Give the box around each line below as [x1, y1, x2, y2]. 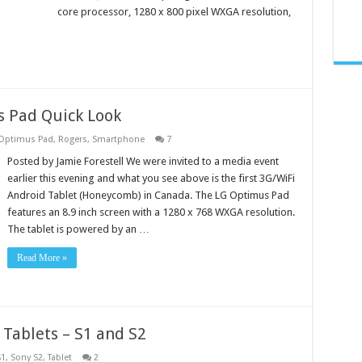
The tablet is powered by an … [6, 223, 149, 235]
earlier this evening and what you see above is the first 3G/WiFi [6, 172, 295, 184]
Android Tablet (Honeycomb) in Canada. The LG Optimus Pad [6, 189, 289, 201]
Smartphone [91, 134, 145, 145]
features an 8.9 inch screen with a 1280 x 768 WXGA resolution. [6, 206, 295, 218]
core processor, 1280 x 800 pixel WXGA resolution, [57, 6, 291, 18]
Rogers [57, 134, 87, 145]
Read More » [16, 252, 67, 263]
